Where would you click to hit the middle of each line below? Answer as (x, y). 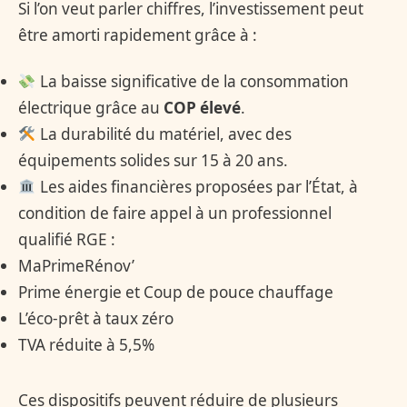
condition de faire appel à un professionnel (175, 213)
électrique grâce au (91, 108)
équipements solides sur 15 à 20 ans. (153, 161)
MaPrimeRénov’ (76, 266)
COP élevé (202, 108)
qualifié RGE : (67, 240)
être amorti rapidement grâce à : (138, 35)
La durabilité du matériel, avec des (164, 134)
